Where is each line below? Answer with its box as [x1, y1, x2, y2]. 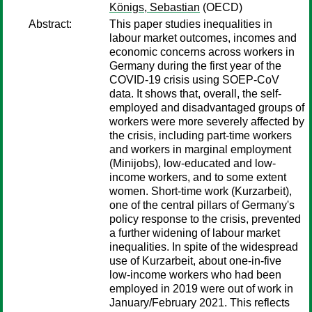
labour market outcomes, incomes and [109, 32, 297, 44]
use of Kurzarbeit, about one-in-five [109, 255, 281, 267]
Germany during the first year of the [109, 60, 281, 72]
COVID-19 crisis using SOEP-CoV [109, 74, 279, 86]
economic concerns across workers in [109, 46, 295, 58]
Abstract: [29, 18, 72, 30]
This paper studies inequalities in [109, 18, 272, 30]
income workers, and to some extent [109, 171, 286, 183]
